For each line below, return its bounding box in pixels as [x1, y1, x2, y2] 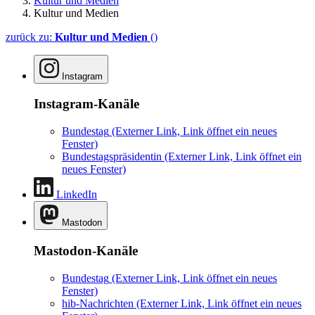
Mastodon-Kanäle [34, 243, 138, 258]
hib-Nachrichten [62, 297, 134, 309]
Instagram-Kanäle [34, 96, 139, 112]
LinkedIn [56, 188, 97, 201]
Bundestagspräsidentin [62, 150, 162, 163]
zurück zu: [6, 30, 55, 43]
